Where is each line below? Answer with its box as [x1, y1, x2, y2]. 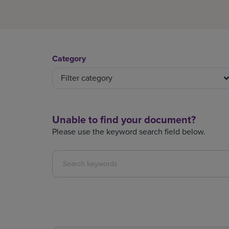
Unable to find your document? [52, 111, 196, 127]
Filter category [61, 72, 112, 84]
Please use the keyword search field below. [52, 125, 205, 138]
